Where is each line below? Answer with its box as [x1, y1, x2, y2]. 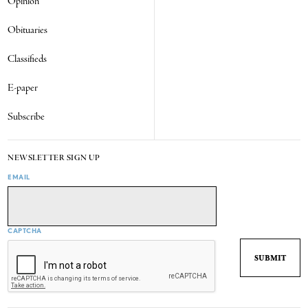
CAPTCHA [8, 226, 42, 235]
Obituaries [8, 23, 48, 38]
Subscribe [8, 110, 45, 124]
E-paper [8, 81, 38, 96]
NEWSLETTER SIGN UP [8, 153, 100, 164]
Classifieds [8, 52, 47, 67]
